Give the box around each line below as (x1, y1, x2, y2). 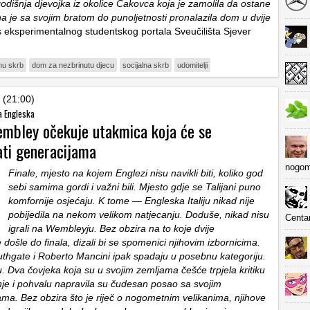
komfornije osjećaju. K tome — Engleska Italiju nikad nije (8, 195, 255, 206)
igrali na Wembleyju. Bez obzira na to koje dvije (8, 223, 215, 234)
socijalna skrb (122, 61, 169, 69)
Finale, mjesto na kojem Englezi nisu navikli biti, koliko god (8, 167, 263, 179)
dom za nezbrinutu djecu (32, 61, 114, 69)
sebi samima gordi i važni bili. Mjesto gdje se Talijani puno (8, 181, 261, 192)
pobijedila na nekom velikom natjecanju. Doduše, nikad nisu (8, 209, 269, 220)
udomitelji (177, 61, 208, 69)
